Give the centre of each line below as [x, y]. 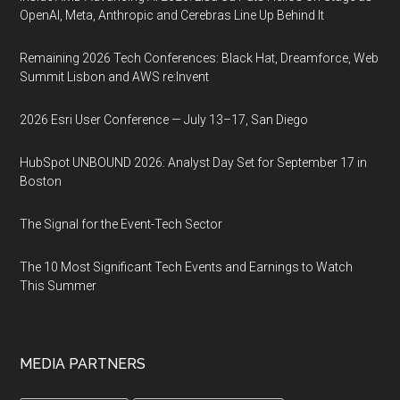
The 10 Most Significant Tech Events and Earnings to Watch [187, 267]
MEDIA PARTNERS [83, 364]
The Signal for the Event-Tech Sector [121, 224]
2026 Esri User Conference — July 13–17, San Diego [164, 120]
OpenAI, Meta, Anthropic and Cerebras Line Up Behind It [172, 15]
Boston [41, 181]
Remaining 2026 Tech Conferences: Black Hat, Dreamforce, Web [200, 58]
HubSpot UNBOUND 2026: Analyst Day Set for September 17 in [194, 162]
